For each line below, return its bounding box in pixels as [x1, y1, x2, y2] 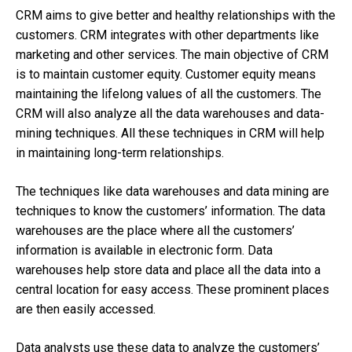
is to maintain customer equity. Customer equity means [16, 66, 316, 82]
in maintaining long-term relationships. [16, 145, 233, 160]
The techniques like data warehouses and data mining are [16, 183, 329, 199]
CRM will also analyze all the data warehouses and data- [16, 105, 324, 121]
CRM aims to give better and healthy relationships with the [16, 7, 335, 23]
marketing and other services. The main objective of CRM [16, 46, 328, 62]
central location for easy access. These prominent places [16, 281, 329, 297]
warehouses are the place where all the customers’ [16, 222, 295, 238]
